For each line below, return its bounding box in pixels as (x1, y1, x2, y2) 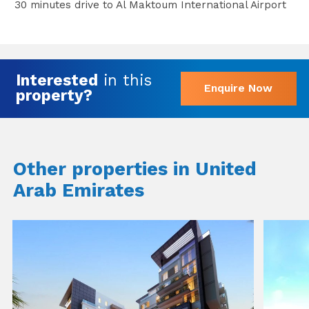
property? (15, 86, 92, 104)
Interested (15, 70, 98, 89)
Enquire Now (204, 81, 273, 94)
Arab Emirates (12, 179, 144, 201)
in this (97, 70, 152, 89)
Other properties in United (12, 157, 257, 180)
